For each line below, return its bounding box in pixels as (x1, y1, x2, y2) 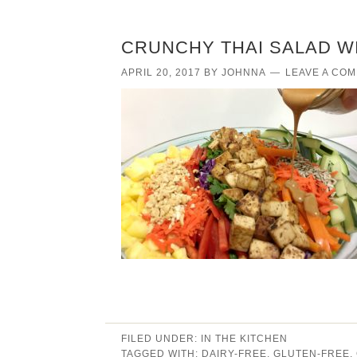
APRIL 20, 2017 (121, 66, 201, 78)
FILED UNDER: (121, 332, 201, 344)
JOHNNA (222, 66, 265, 78)
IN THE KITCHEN (201, 332, 288, 344)
